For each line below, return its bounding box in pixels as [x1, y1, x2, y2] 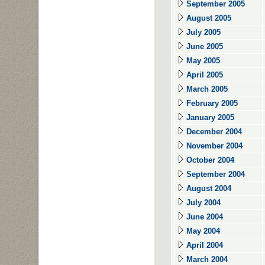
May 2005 [184, 56, 220, 65]
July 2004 [184, 198, 221, 207]
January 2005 [184, 113, 234, 122]
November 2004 [184, 141, 243, 150]
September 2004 [184, 170, 245, 179]
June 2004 [184, 212, 223, 221]
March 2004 [184, 255, 228, 264]
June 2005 [184, 42, 223, 51]
